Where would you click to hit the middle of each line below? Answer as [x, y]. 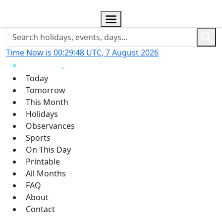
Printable [43, 161]
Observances [50, 126]
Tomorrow [46, 90]
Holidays [42, 114]
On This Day [48, 149]
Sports [38, 138]
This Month [47, 102]
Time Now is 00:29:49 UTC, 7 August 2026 [82, 52]
